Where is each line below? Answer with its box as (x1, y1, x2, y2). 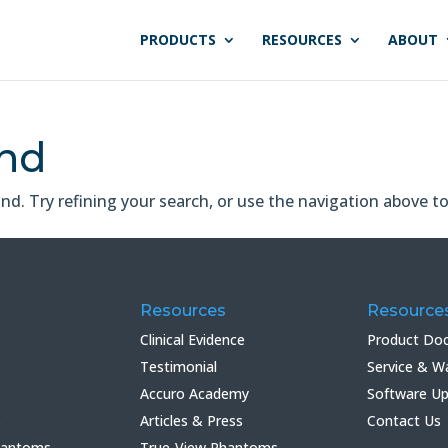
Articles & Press (140, 410, 244, 430)
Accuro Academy (140, 383, 250, 403)
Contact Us (366, 410, 441, 430)
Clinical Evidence (140, 329, 246, 349)
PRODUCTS (139, 30, 216, 49)
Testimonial (140, 356, 218, 376)
